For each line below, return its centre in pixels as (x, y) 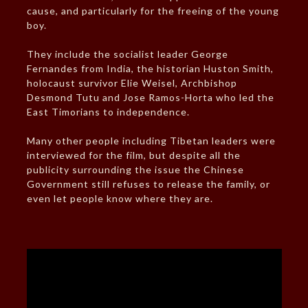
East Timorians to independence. (108, 112)
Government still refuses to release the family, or (148, 184)
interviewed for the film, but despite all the (133, 155)
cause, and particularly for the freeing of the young (153, 11)
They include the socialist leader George (127, 54)
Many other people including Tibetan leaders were (151, 141)
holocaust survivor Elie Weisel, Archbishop (132, 83)
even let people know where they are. (120, 199)
